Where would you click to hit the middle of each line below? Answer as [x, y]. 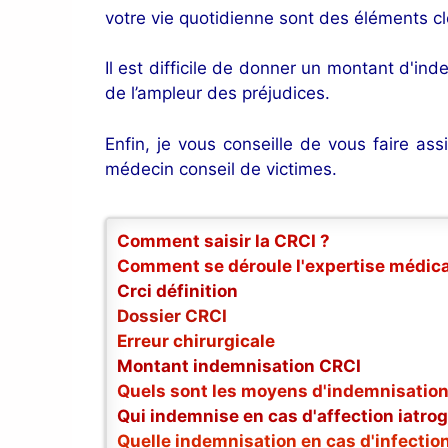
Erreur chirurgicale [196, 341]
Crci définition [177, 291]
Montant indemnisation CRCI [239, 366]
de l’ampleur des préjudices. [217, 93]
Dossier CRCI [172, 316]
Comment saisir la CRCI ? [223, 241]
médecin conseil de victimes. [221, 168]
